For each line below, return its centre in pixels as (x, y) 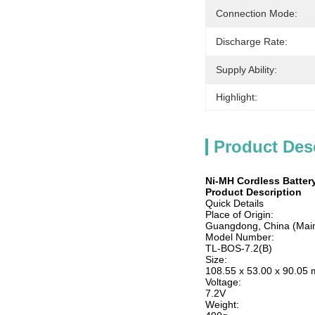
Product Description (253, 192)
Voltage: (223, 282)
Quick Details (234, 203)
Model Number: (240, 237)
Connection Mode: (257, 13)
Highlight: (237, 97)
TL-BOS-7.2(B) (239, 248)
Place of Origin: (239, 214)
